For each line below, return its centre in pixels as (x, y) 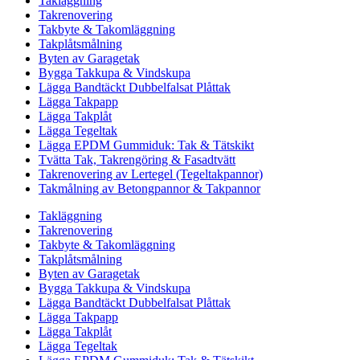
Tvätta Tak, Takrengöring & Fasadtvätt (137, 160)
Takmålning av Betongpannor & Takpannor (149, 189)
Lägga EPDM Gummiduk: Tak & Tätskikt (146, 145)
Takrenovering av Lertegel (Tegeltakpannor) (151, 174)
